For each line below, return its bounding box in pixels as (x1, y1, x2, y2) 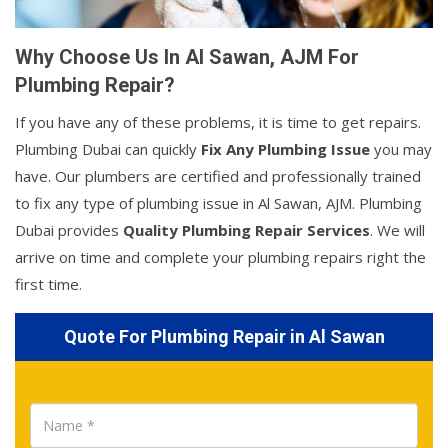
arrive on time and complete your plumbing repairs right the (15, 247, 426, 268)
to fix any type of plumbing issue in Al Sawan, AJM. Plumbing (15, 193, 422, 214)
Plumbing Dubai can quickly (15, 139, 201, 160)
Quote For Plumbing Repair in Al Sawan (63, 326, 385, 348)
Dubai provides (15, 220, 123, 241)
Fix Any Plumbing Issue (201, 139, 370, 160)
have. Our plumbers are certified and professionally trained (15, 166, 421, 187)
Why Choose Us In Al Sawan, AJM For (15, 45, 359, 70)
